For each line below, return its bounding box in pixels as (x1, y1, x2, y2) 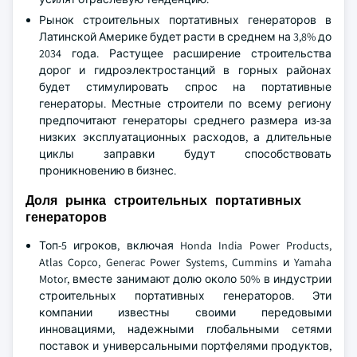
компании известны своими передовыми (39, 305, 331, 320)
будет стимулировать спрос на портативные (39, 80, 331, 94)
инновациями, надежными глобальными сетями (39, 322, 331, 336)
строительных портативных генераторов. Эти (39, 288, 331, 303)
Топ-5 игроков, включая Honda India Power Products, (39, 238, 331, 253)
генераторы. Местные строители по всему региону (39, 96, 331, 111)
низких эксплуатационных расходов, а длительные (39, 130, 331, 144)
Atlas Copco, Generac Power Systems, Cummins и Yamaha (39, 255, 331, 269)
